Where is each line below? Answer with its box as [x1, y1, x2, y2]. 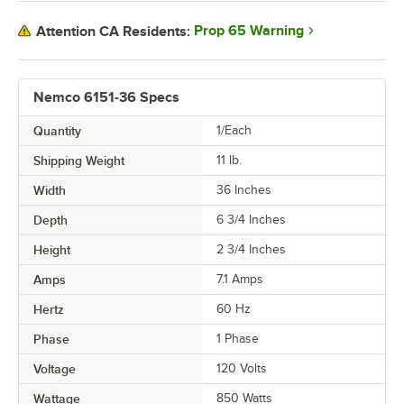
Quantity [33, 124, 81, 139]
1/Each [216, 124, 252, 138]
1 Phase [216, 332, 259, 346]
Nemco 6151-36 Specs [33, 89, 179, 106]
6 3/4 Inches [216, 213, 286, 227]
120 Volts [216, 362, 267, 376]
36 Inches [216, 183, 271, 197]
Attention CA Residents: [36, 23, 190, 40]
